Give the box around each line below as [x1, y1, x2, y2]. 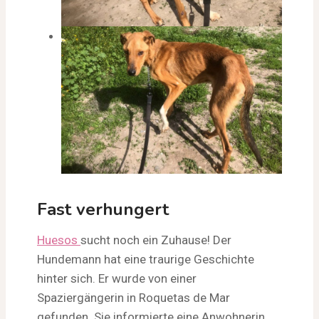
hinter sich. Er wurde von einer [37, 271, 197, 286]
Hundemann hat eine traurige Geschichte [37, 251, 254, 266]
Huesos [37, 232, 80, 247]
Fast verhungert [37, 197, 169, 221]
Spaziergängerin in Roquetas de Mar [37, 290, 230, 305]
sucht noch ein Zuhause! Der [80, 232, 231, 247]
